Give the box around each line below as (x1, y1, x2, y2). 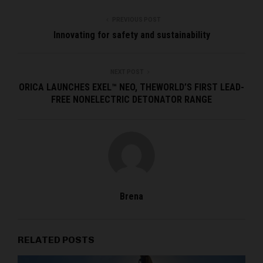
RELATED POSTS (18, 234, 95, 246)
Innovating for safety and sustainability (53, 29, 210, 41)
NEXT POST (110, 69, 144, 76)
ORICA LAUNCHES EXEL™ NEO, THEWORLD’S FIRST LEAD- (19, 82, 244, 93)
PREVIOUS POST (112, 16, 161, 23)
